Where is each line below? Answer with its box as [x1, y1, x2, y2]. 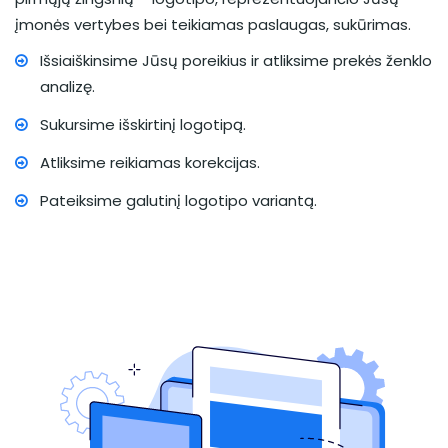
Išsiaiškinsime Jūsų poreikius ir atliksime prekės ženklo [40, 50, 432, 71]
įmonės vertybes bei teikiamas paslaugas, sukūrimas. [15, 14, 411, 35]
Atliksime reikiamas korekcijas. [40, 152, 260, 173]
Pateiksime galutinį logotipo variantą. [40, 190, 317, 211]
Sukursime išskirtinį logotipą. [40, 114, 246, 135]
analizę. [40, 76, 95, 97]
